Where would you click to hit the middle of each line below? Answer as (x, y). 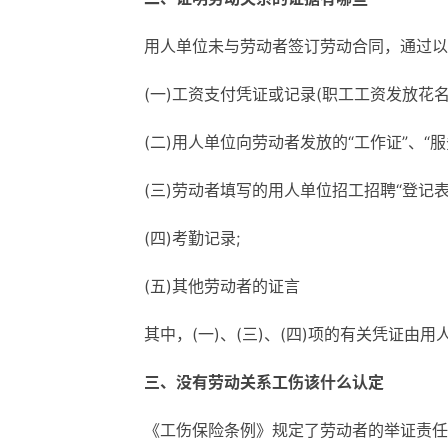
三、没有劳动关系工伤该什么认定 (264, 382)
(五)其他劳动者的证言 (222, 286)
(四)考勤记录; (192, 238)
